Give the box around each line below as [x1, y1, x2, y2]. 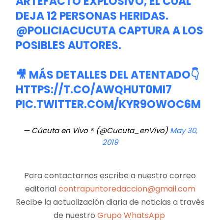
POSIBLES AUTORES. [16, 38, 122, 54]
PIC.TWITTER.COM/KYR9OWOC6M [16, 97, 201, 112]
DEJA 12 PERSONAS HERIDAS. [16, 8, 169, 24]
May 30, [169, 125, 197, 136]
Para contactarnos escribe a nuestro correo [24, 170, 196, 182]
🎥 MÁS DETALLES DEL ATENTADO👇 [16, 67, 200, 83]
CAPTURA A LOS [116, 23, 204, 39]
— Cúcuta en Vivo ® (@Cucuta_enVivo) [23, 125, 170, 136]
